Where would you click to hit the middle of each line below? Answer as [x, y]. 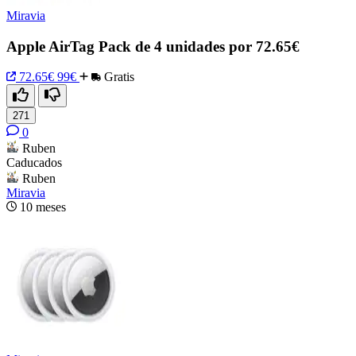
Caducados [34, 163]
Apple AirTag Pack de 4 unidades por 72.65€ [153, 46]
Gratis [118, 77]
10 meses [43, 207]
